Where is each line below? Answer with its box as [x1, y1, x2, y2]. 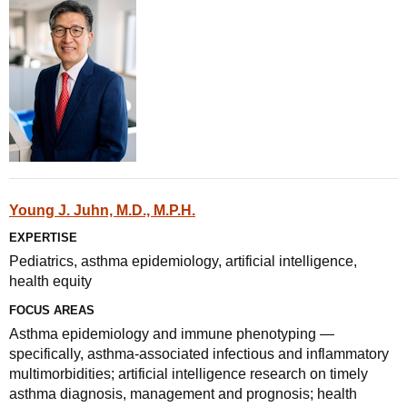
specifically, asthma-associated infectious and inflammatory [9, 346, 389, 362]
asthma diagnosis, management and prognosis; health [9, 386, 357, 402]
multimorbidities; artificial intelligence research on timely [9, 366, 368, 382]
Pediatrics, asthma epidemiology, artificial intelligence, [9, 253, 357, 269]
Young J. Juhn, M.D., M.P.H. [9, 203, 195, 218]
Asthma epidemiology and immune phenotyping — [9, 326, 334, 342]
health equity [9, 273, 92, 289]
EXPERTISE [9, 231, 77, 244]
